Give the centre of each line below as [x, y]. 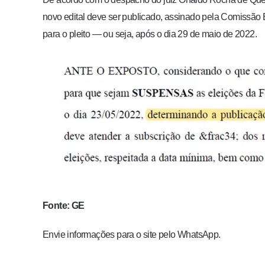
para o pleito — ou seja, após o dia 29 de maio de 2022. [150, 34]
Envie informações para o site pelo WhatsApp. [132, 234]
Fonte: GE [64, 205]
